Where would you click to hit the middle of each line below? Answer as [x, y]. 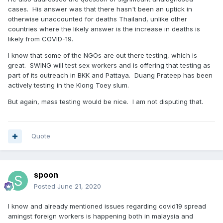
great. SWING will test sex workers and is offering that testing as [109, 65]
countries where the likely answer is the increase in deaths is [104, 29]
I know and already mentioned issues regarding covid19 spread [107, 206]
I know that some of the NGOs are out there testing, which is [103, 55]
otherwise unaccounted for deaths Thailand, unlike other [98, 19]
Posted [46, 186]
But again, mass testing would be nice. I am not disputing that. [106, 101]
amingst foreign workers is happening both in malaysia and [101, 216]
